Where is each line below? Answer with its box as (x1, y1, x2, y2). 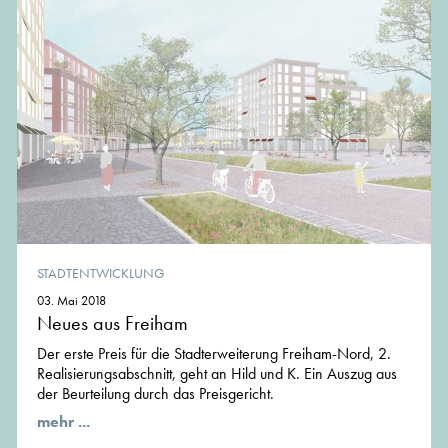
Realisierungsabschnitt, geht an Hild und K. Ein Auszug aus (37, 363, 397, 385)
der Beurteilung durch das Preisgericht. (37, 383, 274, 405)
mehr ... (37, 411, 90, 433)
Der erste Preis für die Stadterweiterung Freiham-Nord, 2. (37, 343, 391, 365)
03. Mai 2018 (37, 292, 106, 310)
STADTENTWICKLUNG (37, 264, 165, 283)
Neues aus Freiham (37, 310, 188, 337)
